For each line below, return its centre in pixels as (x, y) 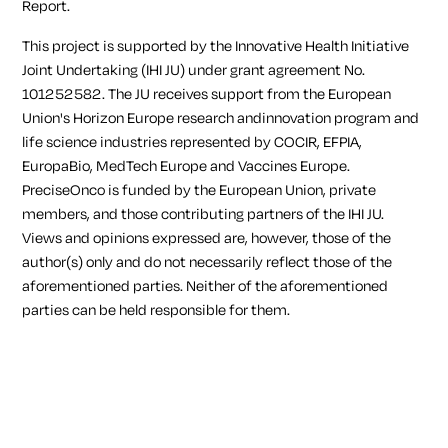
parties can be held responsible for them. (156, 310)
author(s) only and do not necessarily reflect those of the (207, 262)
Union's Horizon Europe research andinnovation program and (221, 118)
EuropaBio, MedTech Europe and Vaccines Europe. (186, 166)
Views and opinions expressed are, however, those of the (207, 238)
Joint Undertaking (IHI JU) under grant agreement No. (194, 70)
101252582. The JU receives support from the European (207, 94)
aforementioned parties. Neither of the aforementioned (205, 286)
